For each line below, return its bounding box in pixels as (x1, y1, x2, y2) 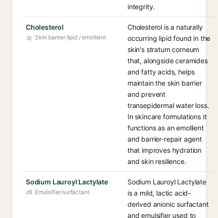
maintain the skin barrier (127, 79, 202, 87)
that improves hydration (127, 146, 202, 154)
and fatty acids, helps (127, 68, 195, 76)
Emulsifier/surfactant (35, 188, 90, 196)
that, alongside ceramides (127, 56, 208, 65)
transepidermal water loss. (127, 101, 209, 109)
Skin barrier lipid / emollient (35, 34, 106, 41)
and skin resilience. (127, 157, 186, 165)
